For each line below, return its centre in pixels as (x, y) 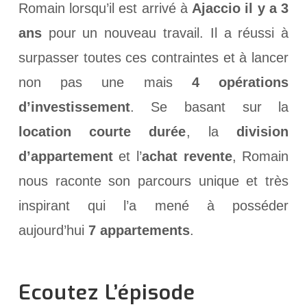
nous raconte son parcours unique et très (153, 181)
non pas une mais (105, 82)
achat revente (187, 156)
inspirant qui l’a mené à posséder (153, 205)
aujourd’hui (53, 230)
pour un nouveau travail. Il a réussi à (165, 33)
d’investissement (74, 107)
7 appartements (139, 230)
